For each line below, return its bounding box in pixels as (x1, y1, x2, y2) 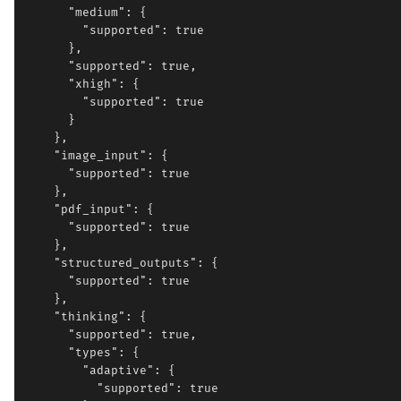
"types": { (25, 346, 140, 360)
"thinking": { (25, 310, 147, 324)
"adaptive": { (25, 363, 175, 378)
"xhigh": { (25, 77, 140, 91)
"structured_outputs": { (25, 256, 218, 270)
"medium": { (25, 5, 147, 20)
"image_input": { (25, 149, 168, 163)
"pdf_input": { (25, 202, 154, 217)
